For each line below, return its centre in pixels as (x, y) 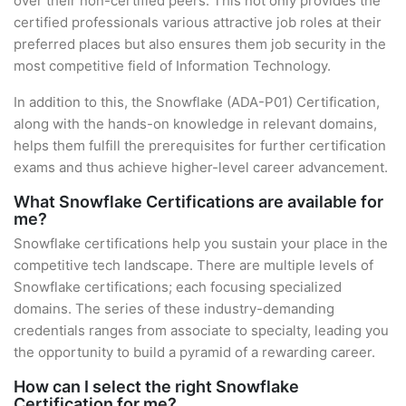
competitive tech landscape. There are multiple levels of (193, 265)
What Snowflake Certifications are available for (198, 202)
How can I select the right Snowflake (156, 387)
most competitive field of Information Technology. (172, 66)
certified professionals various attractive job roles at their (198, 22)
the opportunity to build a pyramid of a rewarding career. (194, 352)
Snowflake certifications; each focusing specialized (178, 287)
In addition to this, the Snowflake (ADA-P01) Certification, (197, 102)
